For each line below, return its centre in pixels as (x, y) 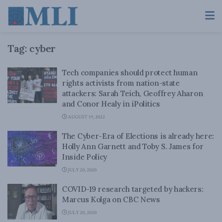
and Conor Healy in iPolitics (111, 104)
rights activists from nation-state (121, 83)
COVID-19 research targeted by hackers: (133, 189)
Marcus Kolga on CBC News (111, 199)
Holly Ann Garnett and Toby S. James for (133, 146)
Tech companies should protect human (130, 73)
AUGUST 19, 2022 (86, 117)
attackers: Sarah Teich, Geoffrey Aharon (133, 93)
